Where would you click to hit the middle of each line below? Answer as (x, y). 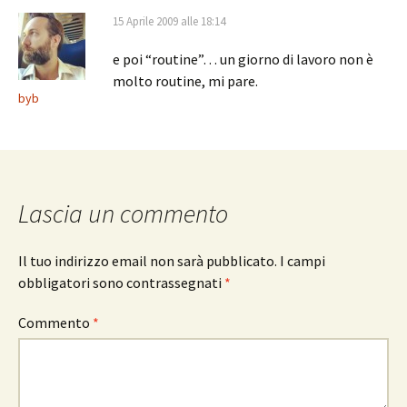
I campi (303, 261)
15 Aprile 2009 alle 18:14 (169, 21)
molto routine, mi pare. (185, 81)
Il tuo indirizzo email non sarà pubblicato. (148, 261)
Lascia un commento (123, 213)
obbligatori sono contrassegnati (121, 283)
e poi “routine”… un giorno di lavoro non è (243, 59)
